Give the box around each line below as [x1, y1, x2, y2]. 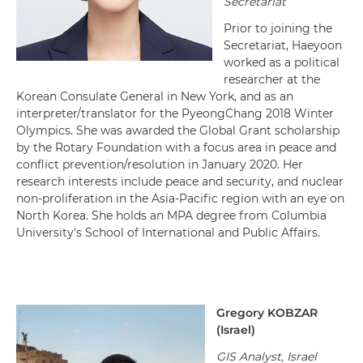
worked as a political [224, 55, 340, 70]
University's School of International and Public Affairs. [16, 225, 320, 240]
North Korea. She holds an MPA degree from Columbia [16, 208, 327, 223]
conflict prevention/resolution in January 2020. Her [16, 157, 303, 172]
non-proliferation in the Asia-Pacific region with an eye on [16, 191, 344, 206]
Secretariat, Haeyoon [224, 38, 342, 53]
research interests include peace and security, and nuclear [16, 174, 344, 189]
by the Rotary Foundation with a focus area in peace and [16, 140, 336, 155]
